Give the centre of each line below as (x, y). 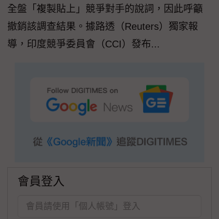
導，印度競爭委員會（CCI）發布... (84, 44)
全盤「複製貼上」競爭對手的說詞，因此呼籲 (105, 9)
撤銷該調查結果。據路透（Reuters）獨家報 (103, 27)
